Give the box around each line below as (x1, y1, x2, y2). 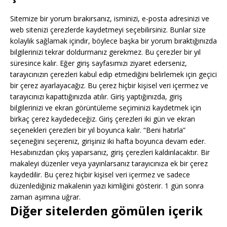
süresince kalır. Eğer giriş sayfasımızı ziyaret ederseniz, (10, 58, 187, 68)
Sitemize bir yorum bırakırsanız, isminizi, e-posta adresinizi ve (10, 14, 209, 23)
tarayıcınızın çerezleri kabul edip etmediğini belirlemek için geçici (10, 69, 217, 79)
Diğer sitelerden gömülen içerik (10, 202, 203, 219)
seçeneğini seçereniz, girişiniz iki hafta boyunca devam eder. (10, 136, 206, 146)
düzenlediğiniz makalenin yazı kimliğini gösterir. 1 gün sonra (10, 181, 204, 191)
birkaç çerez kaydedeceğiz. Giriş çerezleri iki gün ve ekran (10, 114, 195, 124)
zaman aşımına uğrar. (10, 192, 81, 202)
